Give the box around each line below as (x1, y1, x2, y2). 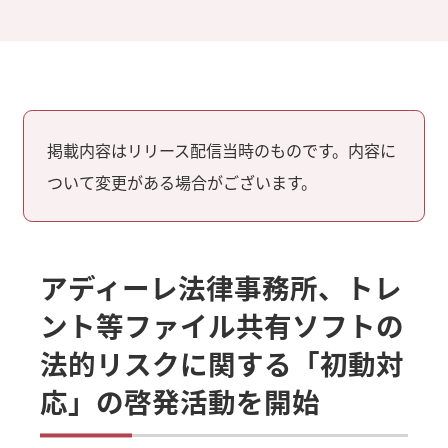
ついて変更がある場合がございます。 (47, 169, 318, 194)
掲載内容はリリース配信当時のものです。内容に (47, 137, 397, 162)
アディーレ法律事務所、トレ (40, 266, 403, 307)
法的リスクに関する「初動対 (40, 342, 405, 383)
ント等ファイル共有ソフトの (40, 304, 405, 345)
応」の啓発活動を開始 (40, 380, 321, 421)
